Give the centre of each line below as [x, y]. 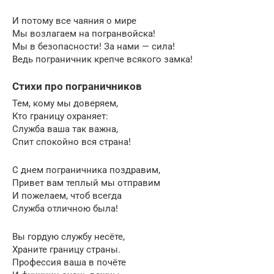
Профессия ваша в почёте [69, 262]
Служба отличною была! [65, 208]
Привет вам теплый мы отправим [86, 183]
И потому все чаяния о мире [74, 20]
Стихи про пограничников [77, 86]
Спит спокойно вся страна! [72, 142]
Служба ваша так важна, [65, 129]
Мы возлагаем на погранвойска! [84, 33]
